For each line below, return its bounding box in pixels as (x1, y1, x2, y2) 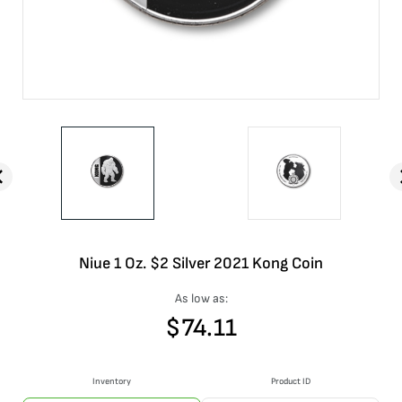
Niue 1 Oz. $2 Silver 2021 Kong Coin (79, 254, 323, 273)
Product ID (270, 376, 310, 387)
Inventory (92, 376, 131, 387)
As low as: (174, 291, 228, 306)
